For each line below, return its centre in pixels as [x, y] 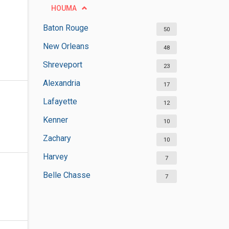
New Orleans [66, 46]
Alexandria [61, 83]
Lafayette [60, 101]
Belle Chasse [66, 175]
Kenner [55, 120]
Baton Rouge [65, 28]
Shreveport [62, 65]
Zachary [57, 138]
